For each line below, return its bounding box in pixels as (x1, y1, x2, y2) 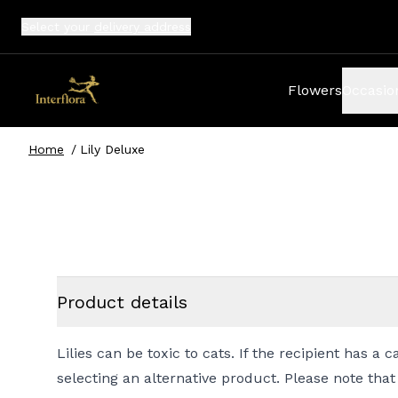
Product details (57, 291, 187, 313)
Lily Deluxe (80, 142, 145, 156)
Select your (21, 20, 94, 34)
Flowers (287, 82, 342, 99)
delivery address (94, 20, 191, 34)
